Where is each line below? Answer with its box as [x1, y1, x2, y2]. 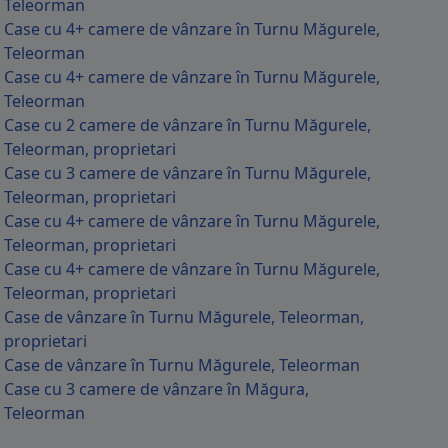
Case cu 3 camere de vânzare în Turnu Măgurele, [4, 162, 371, 184]
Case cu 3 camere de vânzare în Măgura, [4, 378, 309, 400]
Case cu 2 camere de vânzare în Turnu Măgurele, [4, 114, 371, 136]
